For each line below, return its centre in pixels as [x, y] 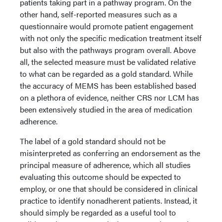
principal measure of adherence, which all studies [105, 165]
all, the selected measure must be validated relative [108, 62]
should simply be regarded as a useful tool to [98, 212]
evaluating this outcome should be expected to [100, 177]
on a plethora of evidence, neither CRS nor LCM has [110, 97]
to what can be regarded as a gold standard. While [106, 74]
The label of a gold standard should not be [93, 141]
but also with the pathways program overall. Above [108, 50]
